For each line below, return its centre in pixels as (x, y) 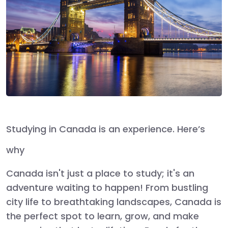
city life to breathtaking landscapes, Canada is (114, 202)
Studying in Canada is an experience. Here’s (106, 129)
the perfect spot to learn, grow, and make (103, 216)
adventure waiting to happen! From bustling (107, 187)
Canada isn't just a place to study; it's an (100, 173)
